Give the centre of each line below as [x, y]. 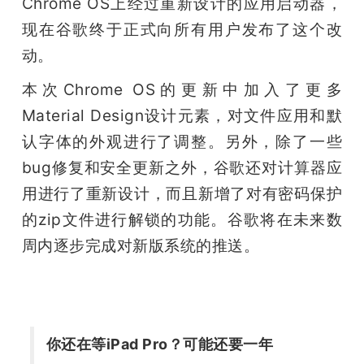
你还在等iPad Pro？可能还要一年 [160, 344]
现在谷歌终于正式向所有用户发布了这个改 [182, 29]
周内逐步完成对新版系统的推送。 [141, 245]
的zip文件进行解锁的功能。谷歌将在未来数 [182, 219]
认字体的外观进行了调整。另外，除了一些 [182, 141]
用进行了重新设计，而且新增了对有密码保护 [182, 193]
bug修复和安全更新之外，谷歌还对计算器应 [182, 167]
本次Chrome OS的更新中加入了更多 [182, 89]
